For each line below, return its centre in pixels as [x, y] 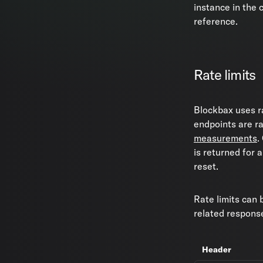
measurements [225, 138]
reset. [206, 166]
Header [217, 249]
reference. [216, 21]
